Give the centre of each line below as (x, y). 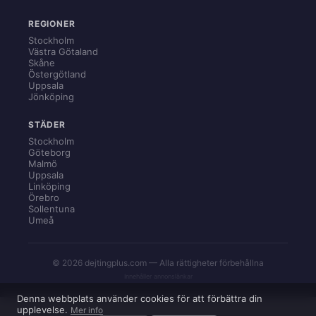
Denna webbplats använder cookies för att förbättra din (140, 298)
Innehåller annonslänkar (158, 276)
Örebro (44, 197)
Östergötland (57, 74)
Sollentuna (51, 209)
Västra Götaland (63, 51)
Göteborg (49, 152)
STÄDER (47, 124)
